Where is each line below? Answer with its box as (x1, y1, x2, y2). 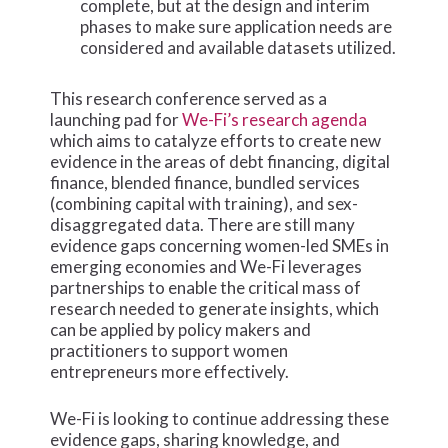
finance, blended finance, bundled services (50, 172, 361, 194)
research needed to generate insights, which (50, 298, 380, 320)
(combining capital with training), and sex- (50, 193, 359, 215)
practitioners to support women (50, 340, 289, 362)
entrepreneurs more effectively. (50, 361, 290, 383)
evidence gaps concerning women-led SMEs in (50, 235, 390, 257)
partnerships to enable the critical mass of (50, 277, 362, 299)
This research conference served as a (50, 88, 328, 110)
